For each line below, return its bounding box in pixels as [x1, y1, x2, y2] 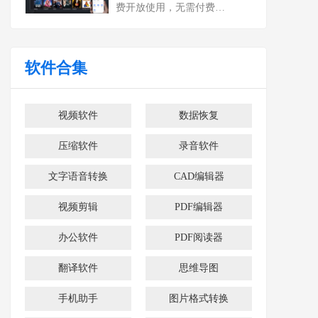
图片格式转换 [169, 293, 229, 304]
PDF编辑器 [175, 202, 223, 212]
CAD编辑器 [173, 171, 224, 182]
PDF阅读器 [175, 232, 223, 243]
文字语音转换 [48, 171, 108, 182]
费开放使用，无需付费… [116, 2, 225, 13]
